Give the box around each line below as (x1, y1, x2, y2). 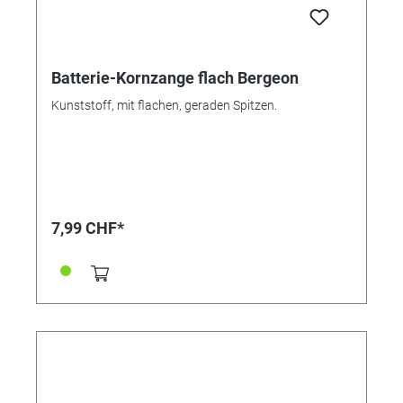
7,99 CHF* (51, 218, 124, 237)
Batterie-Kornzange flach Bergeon (51, 67, 299, 87)
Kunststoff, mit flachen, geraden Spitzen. (51, 97, 277, 112)
